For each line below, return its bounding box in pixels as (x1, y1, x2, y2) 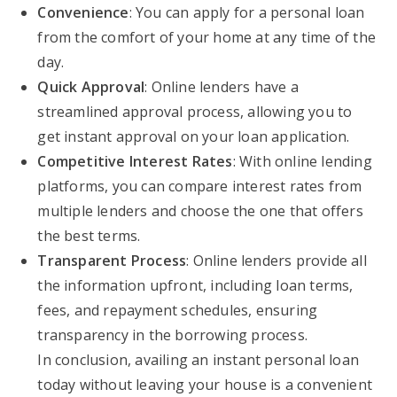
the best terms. (37, 226, 141, 245)
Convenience (37, 3, 129, 22)
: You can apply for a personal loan (128, 3, 365, 22)
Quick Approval (37, 77, 145, 97)
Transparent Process (37, 251, 187, 270)
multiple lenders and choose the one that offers (37, 201, 363, 221)
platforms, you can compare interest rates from (37, 176, 362, 196)
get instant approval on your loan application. (37, 127, 350, 146)
